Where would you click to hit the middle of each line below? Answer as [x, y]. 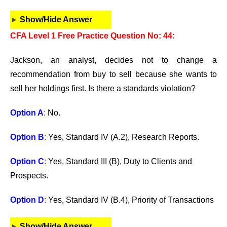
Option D [27, 200]
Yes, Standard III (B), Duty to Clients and [120, 161]
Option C [27, 161]
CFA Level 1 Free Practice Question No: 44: [92, 36]
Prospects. [29, 176]
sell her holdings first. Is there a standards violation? [103, 88]
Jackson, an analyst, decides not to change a [113, 60]
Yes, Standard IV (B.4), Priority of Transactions [131, 200]
